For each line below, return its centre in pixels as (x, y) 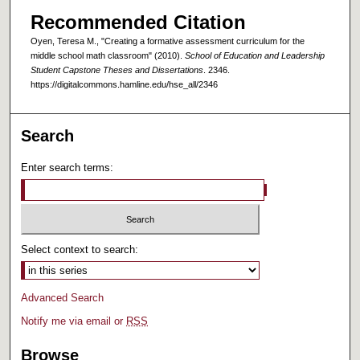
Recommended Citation (138, 22)
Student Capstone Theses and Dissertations (117, 70)
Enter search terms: (67, 167)
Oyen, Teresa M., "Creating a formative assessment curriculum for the (167, 41)
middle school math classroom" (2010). (107, 56)
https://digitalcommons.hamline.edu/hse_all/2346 (124, 85)
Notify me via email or (74, 321)
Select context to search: (80, 250)
